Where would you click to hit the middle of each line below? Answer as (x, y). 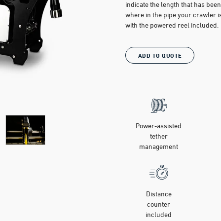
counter (159, 204)
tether (159, 136)
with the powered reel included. (172, 25)
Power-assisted (159, 126)
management (159, 146)
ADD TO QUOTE (160, 55)
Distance (159, 194)
